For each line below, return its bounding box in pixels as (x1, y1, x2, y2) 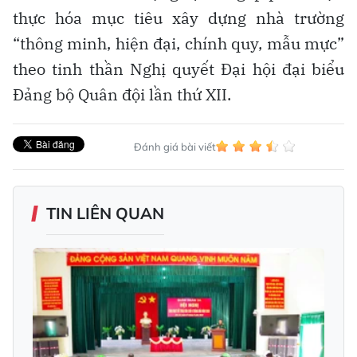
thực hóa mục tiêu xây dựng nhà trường (13, 6, 344, 29)
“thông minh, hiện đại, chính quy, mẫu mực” (13, 32, 344, 54)
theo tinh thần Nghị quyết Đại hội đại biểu (13, 57, 344, 80)
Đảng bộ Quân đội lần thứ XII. (13, 83, 231, 105)
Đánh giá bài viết (133, 139, 216, 153)
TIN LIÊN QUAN (46, 202, 164, 223)
